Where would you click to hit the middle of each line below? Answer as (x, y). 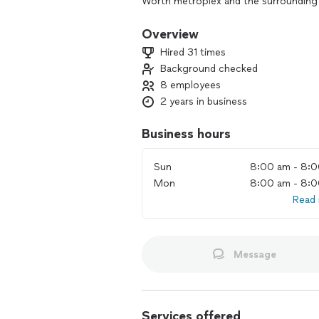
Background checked (209, 69)
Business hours (186, 134)
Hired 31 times (193, 52)
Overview (170, 34)
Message (255, 254)
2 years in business (204, 101)
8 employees (190, 85)
